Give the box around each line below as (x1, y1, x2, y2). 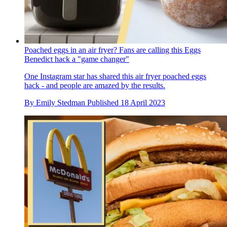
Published (87, 98, 121, 107)
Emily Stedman (36, 98, 85, 107)
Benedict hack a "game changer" (24, 54, 129, 63)
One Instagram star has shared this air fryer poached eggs (24, 71, 206, 81)
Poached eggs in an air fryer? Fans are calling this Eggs (24, 45, 201, 54)
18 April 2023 (121, 98, 165, 107)
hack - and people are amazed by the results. (24, 81, 165, 90)
